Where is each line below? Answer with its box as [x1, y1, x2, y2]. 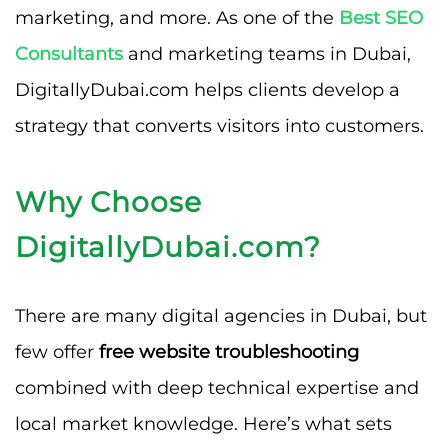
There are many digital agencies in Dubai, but [15, 304, 427, 327]
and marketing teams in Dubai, [123, 42, 411, 65]
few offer [15, 340, 99, 363]
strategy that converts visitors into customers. [15, 114, 424, 137]
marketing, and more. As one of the [15, 6, 339, 29]
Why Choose [15, 184, 202, 219]
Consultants [15, 42, 123, 65]
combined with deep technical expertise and [15, 376, 419, 399]
